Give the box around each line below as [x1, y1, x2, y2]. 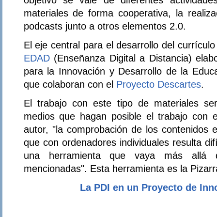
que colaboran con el [23, 78, 116, 90]
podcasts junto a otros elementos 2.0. [23, 20, 186, 31]
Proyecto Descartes [116, 78, 201, 90]
